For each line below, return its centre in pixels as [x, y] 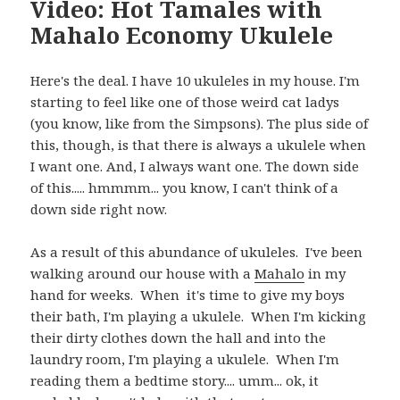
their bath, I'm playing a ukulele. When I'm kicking [199, 316]
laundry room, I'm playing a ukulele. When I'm [185, 358]
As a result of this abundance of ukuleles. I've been [197, 251]
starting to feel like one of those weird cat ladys [185, 101]
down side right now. [99, 208]
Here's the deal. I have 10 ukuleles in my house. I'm [196, 80]
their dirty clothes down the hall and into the [179, 337]
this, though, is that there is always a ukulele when [199, 144]
